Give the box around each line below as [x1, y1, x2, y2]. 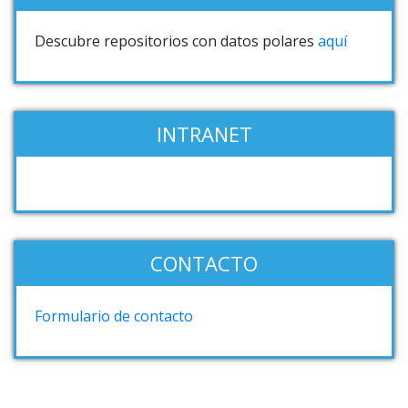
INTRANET [156, 119, 252, 148]
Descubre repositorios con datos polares [35, 30, 318, 51]
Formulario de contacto [35, 305, 193, 326]
